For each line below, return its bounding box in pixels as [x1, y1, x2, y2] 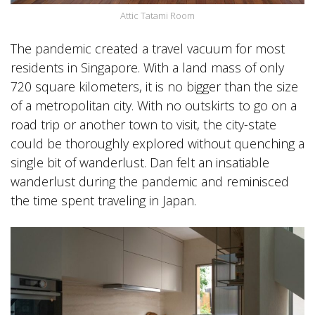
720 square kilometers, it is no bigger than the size [11, 78, 298, 96]
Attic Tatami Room [120, 9, 195, 22]
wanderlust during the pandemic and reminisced [11, 173, 289, 191]
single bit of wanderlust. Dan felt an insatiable [11, 154, 269, 172]
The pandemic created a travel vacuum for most [11, 40, 285, 58]
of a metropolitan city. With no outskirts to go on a [11, 97, 297, 115]
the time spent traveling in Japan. [11, 192, 196, 210]
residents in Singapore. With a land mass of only [11, 59, 284, 77]
